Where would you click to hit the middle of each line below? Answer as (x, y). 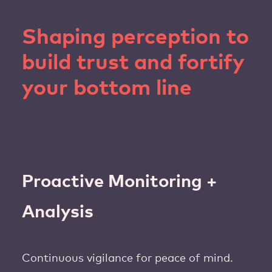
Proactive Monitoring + (119, 182)
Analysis (58, 212)
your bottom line (107, 88)
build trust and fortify (133, 63)
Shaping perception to (135, 37)
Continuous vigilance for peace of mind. (127, 259)
